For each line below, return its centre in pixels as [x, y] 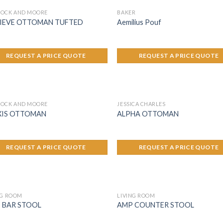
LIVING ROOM [136, 195]
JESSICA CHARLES [141, 104]
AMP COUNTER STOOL [156, 205]
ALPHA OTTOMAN [148, 113]
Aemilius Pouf [139, 22]
